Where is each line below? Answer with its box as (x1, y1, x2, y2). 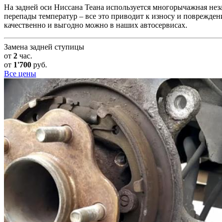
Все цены (4, 69, 36, 78)
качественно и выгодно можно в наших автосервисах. (4, 21, 187, 30)
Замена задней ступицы (4, 43, 84, 52)
